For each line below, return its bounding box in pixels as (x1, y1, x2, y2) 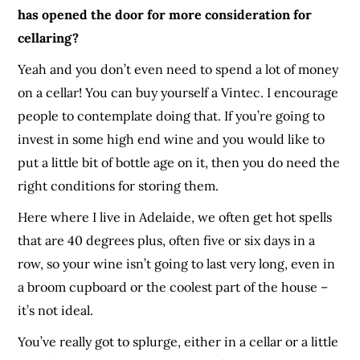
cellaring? (18, 29, 80, 46)
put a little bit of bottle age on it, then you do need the (18, 153, 341, 170)
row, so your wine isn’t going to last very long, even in (18, 255, 336, 272)
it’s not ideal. (18, 301, 94, 318)
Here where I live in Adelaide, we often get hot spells (18, 208, 333, 225)
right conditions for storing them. (18, 177, 219, 194)
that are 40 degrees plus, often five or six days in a (18, 231, 316, 248)
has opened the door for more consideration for (18, 6, 313, 22)
